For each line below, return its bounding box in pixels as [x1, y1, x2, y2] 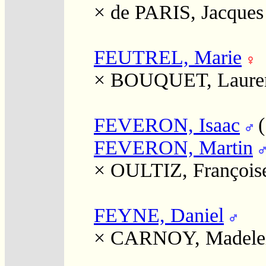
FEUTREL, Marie [94, 46, 242, 68]
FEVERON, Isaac [94, 113, 240, 136]
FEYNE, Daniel [94, 204, 224, 226]
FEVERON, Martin [94, 136, 253, 159]
